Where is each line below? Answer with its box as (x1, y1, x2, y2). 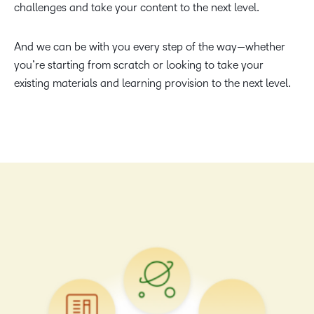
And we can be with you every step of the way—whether (14, 41, 285, 53)
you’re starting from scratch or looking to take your (14, 59, 264, 71)
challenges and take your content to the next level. (14, 1, 259, 14)
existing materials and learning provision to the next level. (14, 77, 291, 90)
